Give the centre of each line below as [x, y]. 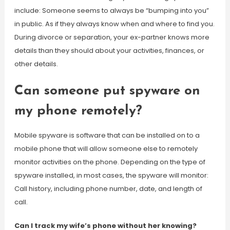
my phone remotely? [78, 111]
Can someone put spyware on [107, 91]
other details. [36, 64]
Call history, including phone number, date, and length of [108, 189]
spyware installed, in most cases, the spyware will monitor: [111, 175]
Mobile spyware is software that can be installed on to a [107, 135]
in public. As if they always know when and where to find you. [114, 24]
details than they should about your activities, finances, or [109, 51]
